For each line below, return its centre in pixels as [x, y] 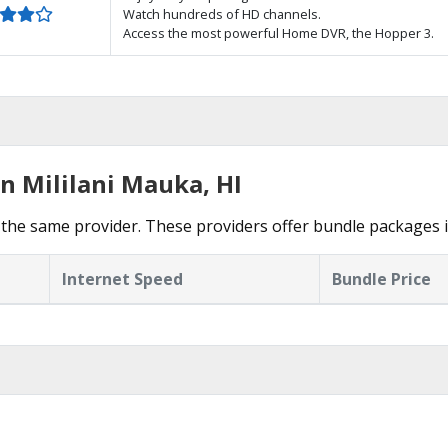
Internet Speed [122, 279]
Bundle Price [381, 279]
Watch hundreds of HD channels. [222, 14]
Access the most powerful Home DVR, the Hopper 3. [278, 33]
